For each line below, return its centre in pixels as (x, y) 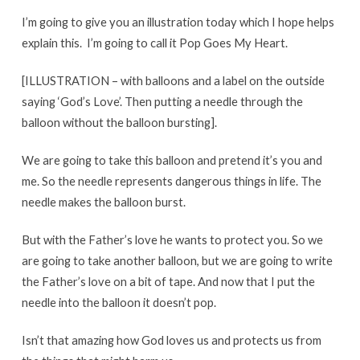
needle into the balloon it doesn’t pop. (119, 303)
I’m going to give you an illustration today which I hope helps (178, 22)
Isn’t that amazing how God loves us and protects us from (171, 340)
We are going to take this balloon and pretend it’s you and (172, 160)
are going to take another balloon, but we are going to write (177, 261)
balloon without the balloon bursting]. (119, 123)
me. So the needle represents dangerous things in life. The (171, 181)
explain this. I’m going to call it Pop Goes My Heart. (154, 43)
